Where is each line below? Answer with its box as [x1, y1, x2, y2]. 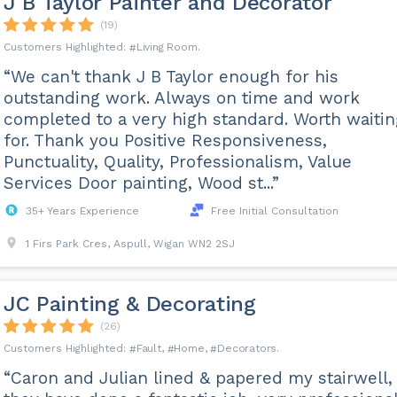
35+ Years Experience [25, 205, 139, 217]
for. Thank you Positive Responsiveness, [3, 130, 327, 151]
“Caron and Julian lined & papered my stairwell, [3, 368, 393, 388]
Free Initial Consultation [210, 205, 339, 217]
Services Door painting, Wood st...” [3, 173, 279, 193]
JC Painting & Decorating [3, 292, 256, 316]
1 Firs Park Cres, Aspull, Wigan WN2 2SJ [25, 237, 235, 250]
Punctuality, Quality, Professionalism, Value [3, 152, 352, 172]
